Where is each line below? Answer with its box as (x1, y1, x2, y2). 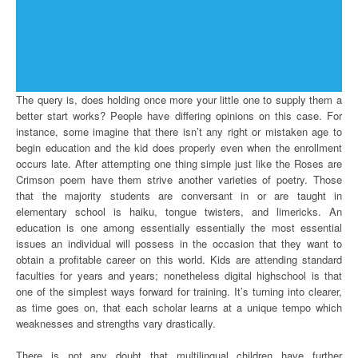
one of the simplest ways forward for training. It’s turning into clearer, (16, 284, 342, 299)
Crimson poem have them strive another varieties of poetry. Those (16, 172, 342, 187)
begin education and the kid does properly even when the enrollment (16, 140, 342, 155)
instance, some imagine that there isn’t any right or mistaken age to (16, 124, 342, 139)
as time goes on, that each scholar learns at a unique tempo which (16, 300, 342, 315)
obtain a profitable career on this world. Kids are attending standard (16, 252, 342, 267)
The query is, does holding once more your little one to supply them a (16, 92, 342, 107)
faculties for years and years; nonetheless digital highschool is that (16, 268, 342, 283)
